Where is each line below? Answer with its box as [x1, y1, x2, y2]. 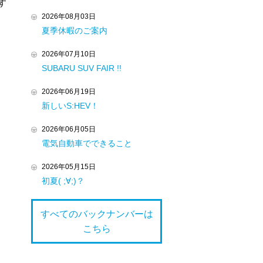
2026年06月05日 [42, 125, 96, 133]
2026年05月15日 [42, 163, 96, 171]
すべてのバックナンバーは [40, 209, 153, 219]
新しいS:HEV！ [42, 101, 99, 110]
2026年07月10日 [42, 50, 96, 58]
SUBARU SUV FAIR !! [42, 63, 122, 73]
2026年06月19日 [42, 87, 96, 96]
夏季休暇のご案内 [42, 26, 107, 35]
